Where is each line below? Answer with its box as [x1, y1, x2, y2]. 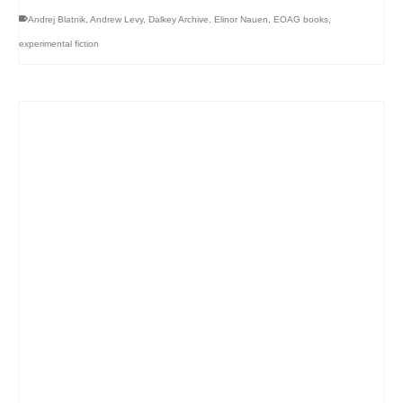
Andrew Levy [90, 13, 143, 24]
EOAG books [273, 13, 328, 24]
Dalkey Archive [148, 13, 209, 24]
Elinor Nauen [214, 13, 268, 24]
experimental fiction [19, 38, 99, 49]
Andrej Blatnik [28, 13, 85, 24]
